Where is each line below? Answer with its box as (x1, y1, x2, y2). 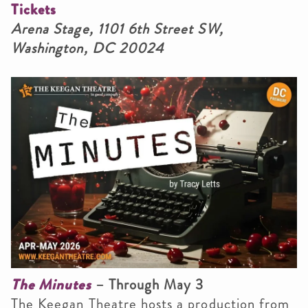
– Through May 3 (91, 274, 204, 295)
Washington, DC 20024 (11, 38, 164, 59)
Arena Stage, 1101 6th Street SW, (11, 19, 223, 40)
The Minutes (11, 274, 91, 295)
